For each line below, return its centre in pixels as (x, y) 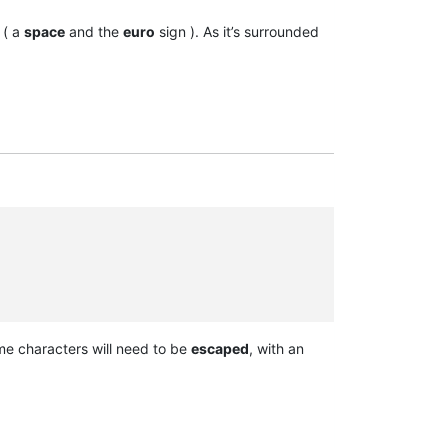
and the (94, 32)
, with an (276, 348)
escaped (220, 348)
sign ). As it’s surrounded (237, 32)
